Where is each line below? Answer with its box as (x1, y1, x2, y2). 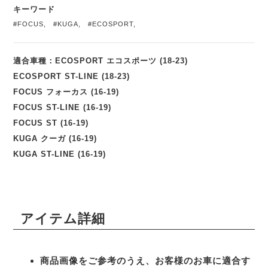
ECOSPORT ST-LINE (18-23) (13, 71, 130, 81)
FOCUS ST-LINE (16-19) (13, 102, 112, 112)
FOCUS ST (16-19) (13, 118, 89, 127)
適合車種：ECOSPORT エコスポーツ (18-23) (13, 56, 188, 65)
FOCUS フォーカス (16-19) (13, 87, 120, 96)
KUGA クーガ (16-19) (13, 133, 98, 143)
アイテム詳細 (20, 211, 105, 226)
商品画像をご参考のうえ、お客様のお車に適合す (40, 255, 251, 266)
